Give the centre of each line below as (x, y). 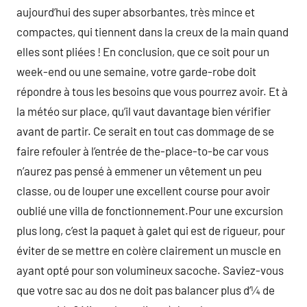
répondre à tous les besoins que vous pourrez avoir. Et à (152, 91)
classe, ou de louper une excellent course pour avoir (143, 191)
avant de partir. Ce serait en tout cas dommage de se (145, 131)
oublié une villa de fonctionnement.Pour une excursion (150, 210)
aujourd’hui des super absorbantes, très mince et (136, 12)
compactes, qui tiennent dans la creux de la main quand (152, 32)
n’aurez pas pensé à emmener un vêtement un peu (139, 171)
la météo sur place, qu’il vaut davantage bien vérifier (144, 111)
